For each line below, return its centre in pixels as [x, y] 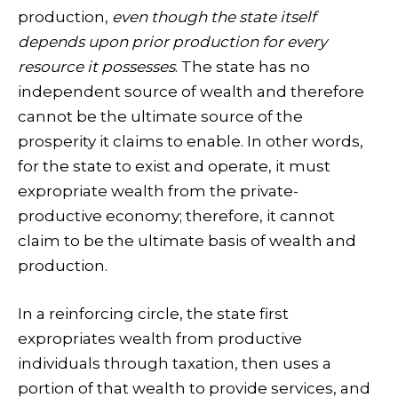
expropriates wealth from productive [160, 339]
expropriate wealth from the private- [158, 191]
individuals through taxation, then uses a [175, 364]
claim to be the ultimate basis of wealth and [187, 241]
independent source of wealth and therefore [191, 92]
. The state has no [243, 67]
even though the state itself [214, 17]
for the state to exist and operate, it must [174, 167]
